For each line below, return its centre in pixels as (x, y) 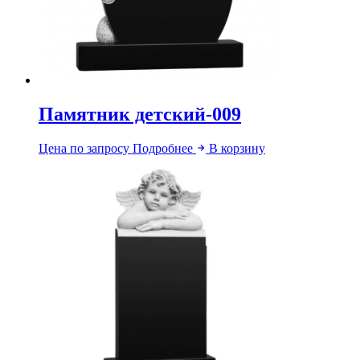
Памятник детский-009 (140, 115)
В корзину (237, 149)
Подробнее (164, 149)
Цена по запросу (84, 149)
